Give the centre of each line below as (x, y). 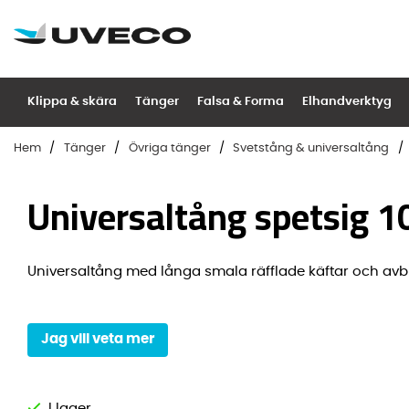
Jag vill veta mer (98, 340)
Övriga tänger (169, 148)
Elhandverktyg (347, 102)
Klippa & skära (72, 102)
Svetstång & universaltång (311, 148)
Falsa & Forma (241, 102)
